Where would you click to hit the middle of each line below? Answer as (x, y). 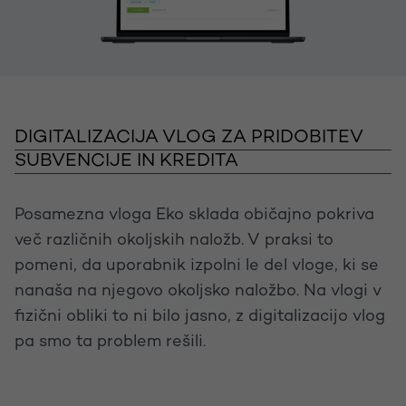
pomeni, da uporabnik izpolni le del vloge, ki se (197, 266)
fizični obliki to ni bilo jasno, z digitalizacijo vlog (200, 316)
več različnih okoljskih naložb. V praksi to (174, 240)
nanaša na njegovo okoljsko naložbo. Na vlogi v (198, 291)
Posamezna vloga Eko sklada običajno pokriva (194, 215)
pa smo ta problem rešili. (110, 342)
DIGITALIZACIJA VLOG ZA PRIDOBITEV (189, 138)
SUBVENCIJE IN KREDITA (126, 161)
